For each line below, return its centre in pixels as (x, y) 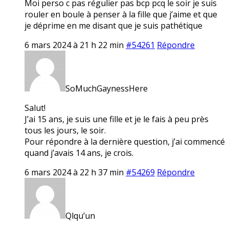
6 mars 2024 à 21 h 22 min (74, 45)
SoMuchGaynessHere (107, 88)
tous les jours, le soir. (65, 130)
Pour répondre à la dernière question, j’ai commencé (125, 141)
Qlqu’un (80, 215)
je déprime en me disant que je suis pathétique (113, 25)
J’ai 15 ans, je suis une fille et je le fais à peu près (117, 119)
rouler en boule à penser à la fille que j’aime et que (121, 14)
